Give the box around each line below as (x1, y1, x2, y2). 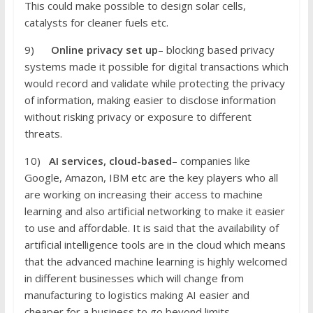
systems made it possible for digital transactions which (24, 59, 289, 74)
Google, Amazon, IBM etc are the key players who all (24, 170, 278, 185)
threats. (24, 126, 62, 141)
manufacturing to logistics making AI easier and (24, 288, 249, 303)
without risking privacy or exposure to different (24, 110, 252, 124)
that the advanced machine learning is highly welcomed (24, 254, 287, 269)
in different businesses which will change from (24, 271, 244, 286)
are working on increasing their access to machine (24, 187, 263, 202)
